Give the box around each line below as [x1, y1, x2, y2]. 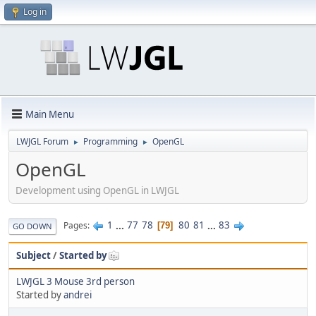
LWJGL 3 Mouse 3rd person [16, 274, 135, 288]
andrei [63, 288, 92, 301]
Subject [16, 248, 51, 262]
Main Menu [25, 107, 74, 121]
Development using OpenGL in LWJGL [16, 183, 179, 197]
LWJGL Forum [16, 135, 68, 147]
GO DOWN [13, 220, 52, 231]
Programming [83, 135, 138, 147]
